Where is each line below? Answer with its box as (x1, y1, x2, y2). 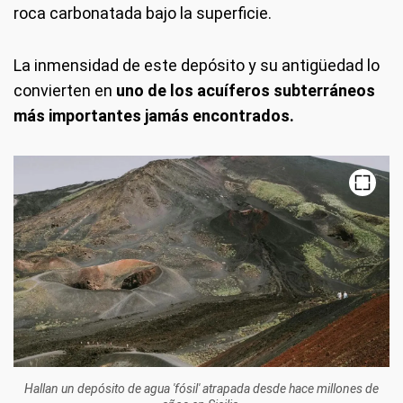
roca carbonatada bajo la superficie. (13, 4, 272, 23)
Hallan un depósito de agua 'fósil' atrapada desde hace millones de (24, 381, 379, 397)
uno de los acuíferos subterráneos (116, 81, 375, 101)
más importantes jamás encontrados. (13, 106, 294, 126)
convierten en (13, 81, 116, 101)
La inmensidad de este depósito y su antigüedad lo (13, 56, 380, 76)
